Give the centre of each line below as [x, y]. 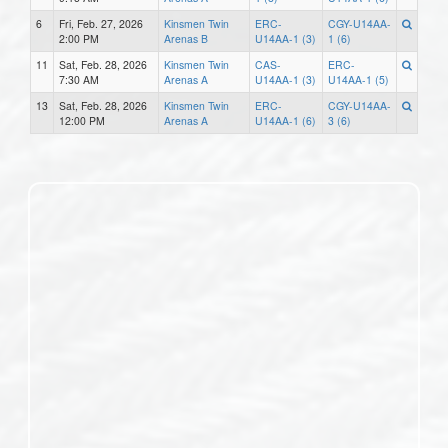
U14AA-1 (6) [285, 120]
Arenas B [186, 38]
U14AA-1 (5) [358, 79]
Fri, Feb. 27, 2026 [101, 23]
